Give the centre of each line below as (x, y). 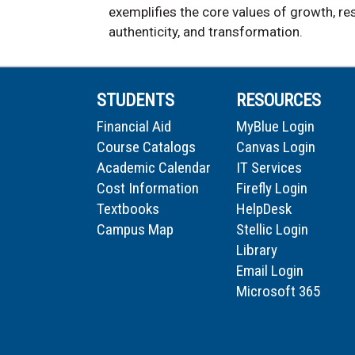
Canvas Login (276, 147)
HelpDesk (264, 209)
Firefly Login (272, 189)
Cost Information (148, 189)
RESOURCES (279, 101)
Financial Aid (134, 127)
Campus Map (135, 230)
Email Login (270, 271)
